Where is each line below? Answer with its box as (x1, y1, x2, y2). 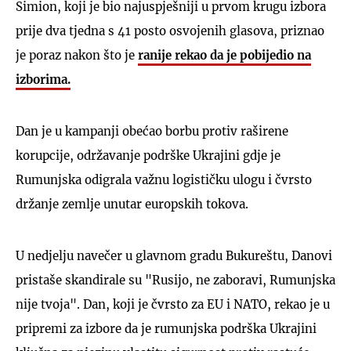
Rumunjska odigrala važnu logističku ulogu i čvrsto (16, 172, 312, 187)
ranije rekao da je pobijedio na (138, 47, 311, 63)
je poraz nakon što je (16, 47, 138, 63)
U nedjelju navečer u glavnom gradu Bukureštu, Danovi (16, 248, 332, 263)
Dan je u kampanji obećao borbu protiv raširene (16, 123, 288, 139)
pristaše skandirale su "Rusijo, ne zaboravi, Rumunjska (16, 272, 335, 288)
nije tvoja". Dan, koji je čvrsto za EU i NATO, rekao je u (16, 296, 330, 312)
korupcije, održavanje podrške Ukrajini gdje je (16, 147, 280, 163)
